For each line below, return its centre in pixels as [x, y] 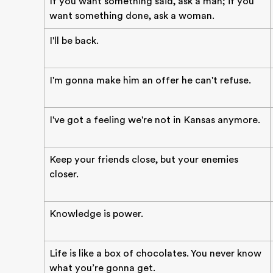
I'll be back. [74, 41]
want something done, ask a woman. [132, 16]
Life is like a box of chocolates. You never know [155, 253]
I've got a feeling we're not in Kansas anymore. [155, 120]
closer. [64, 174]
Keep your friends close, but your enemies [144, 160]
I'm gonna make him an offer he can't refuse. [150, 80]
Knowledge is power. [96, 214]
